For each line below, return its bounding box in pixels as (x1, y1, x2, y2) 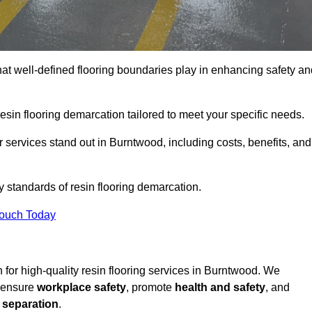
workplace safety (37, 281, 126, 294)
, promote (126, 281, 175, 294)
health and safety (175, 281, 265, 294)
